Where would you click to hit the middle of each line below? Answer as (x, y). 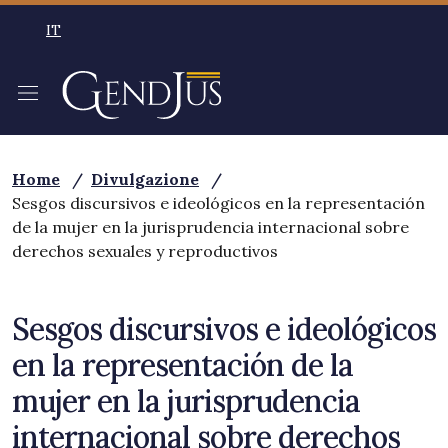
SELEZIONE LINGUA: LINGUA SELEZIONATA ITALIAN (230, 38)
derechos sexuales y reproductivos (145, 251)
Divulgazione (145, 179)
